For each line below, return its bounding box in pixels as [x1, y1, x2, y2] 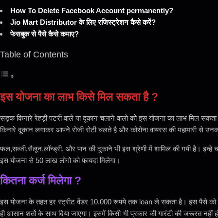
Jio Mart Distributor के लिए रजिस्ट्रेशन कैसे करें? [10, 18, 156, 27]
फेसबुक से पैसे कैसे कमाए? [10, 30, 79, 38]
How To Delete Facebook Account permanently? [10, 6, 173, 15]
